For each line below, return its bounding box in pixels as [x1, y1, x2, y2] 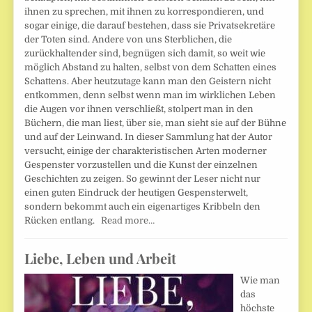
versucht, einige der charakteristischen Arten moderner [24, 146, 267, 157]
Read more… [101, 215, 155, 226]
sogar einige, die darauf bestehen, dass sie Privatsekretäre [24, 20, 276, 31]
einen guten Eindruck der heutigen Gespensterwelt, [24, 187, 249, 198]
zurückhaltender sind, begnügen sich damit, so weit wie [24, 48, 266, 59]
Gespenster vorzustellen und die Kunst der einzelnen [24, 159, 258, 171]
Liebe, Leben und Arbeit [24, 249, 177, 268]
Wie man [240, 275, 281, 286]
